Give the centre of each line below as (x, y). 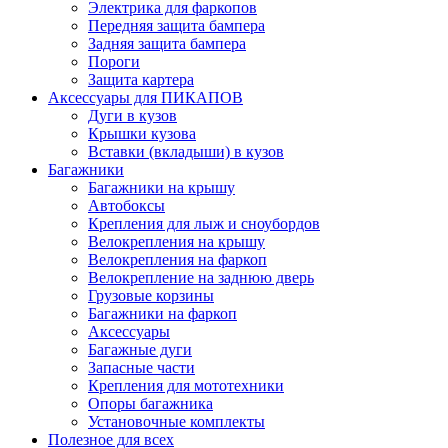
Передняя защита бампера (176, 25)
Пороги (114, 61)
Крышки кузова (142, 133)
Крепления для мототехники (186, 385)
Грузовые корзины (151, 295)
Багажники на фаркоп (162, 313)
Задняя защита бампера (167, 43)
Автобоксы (126, 205)
